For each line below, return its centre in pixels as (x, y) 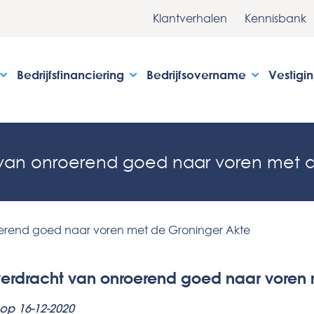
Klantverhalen (190, 18)
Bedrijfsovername (198, 75)
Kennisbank (275, 18)
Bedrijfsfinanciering (72, 75)
